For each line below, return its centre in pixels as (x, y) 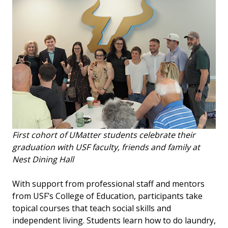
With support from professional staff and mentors (108, 183)
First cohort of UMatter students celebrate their (104, 135)
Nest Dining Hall (43, 159)
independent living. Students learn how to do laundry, (114, 220)
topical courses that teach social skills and (92, 208)
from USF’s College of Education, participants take (107, 196)
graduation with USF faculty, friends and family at (106, 147)
